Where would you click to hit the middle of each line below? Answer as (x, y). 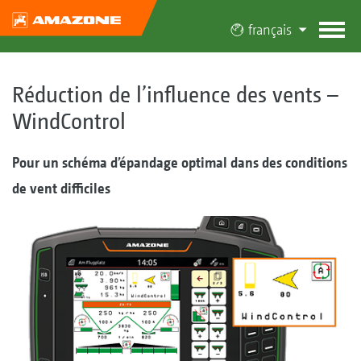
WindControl (69, 120)
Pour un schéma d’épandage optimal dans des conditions (180, 162)
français (270, 29)
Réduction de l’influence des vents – (175, 94)
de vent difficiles (61, 188)
